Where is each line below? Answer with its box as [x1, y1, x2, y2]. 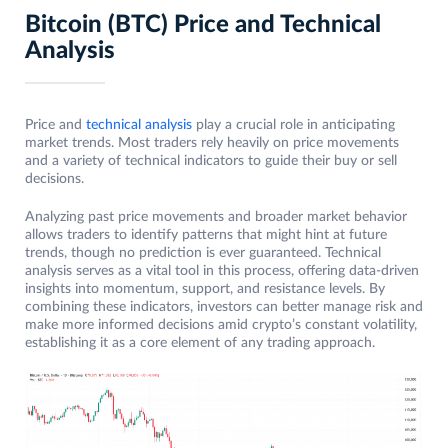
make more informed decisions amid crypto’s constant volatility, [25, 318, 417, 333]
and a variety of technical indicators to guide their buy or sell [25, 154, 397, 169]
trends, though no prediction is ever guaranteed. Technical [25, 246, 381, 261]
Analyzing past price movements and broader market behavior [25, 210, 407, 225]
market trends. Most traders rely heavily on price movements [25, 136, 399, 151]
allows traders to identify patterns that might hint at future [25, 228, 387, 243]
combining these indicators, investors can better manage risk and [25, 300, 423, 315]
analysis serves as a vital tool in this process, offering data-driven [25, 264, 419, 279]
